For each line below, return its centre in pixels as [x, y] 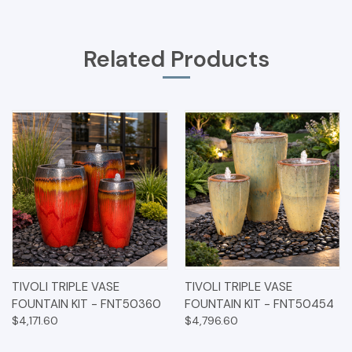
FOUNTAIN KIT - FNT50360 [86, 304]
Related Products [176, 59]
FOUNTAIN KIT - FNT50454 [259, 304]
